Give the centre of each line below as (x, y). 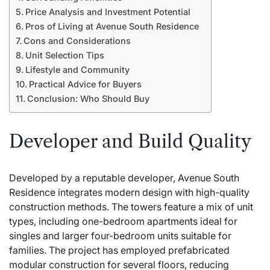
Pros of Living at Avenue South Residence (112, 26)
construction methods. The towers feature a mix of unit (131, 206)
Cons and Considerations (77, 40)
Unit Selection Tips (64, 55)
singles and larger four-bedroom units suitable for (120, 235)
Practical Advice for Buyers (85, 84)
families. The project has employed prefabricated (119, 250)
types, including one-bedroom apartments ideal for (123, 221)
